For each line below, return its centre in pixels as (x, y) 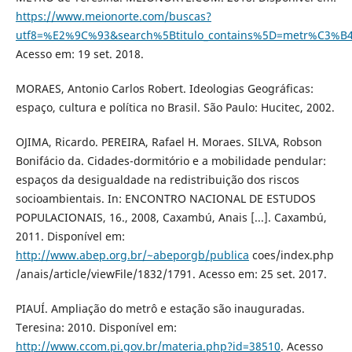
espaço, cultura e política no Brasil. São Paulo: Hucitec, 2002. (175, 108)
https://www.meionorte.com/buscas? (113, 16)
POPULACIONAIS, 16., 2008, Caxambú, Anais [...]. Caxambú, (171, 218)
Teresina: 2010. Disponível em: (96, 328)
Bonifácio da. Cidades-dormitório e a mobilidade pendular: (170, 161)
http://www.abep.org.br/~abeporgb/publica (132, 255)
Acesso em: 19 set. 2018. (79, 54)
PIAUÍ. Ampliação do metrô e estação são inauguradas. (160, 309)
